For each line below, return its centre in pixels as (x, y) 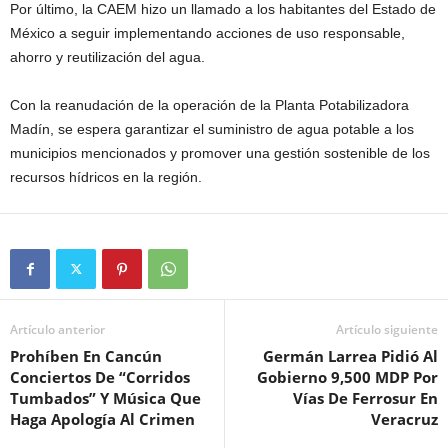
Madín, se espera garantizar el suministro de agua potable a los (212, 129)
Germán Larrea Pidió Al (350, 356)
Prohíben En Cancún (86, 356)
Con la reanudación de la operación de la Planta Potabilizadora (209, 105)
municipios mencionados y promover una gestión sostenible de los (220, 153)
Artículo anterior (57, 330)
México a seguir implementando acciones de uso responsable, (207, 33)
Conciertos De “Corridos (100, 377)
